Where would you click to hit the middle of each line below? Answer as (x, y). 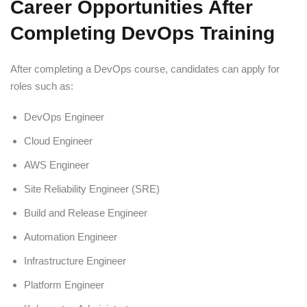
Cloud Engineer (58, 140)
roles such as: (42, 86)
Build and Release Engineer (86, 212)
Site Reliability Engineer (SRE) (92, 188)
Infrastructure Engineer (75, 260)
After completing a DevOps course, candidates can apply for (145, 69)
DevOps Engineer (64, 116)
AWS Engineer (57, 164)
